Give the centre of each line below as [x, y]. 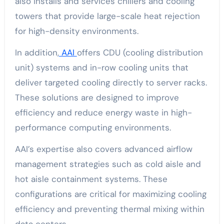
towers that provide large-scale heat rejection [107, 16]
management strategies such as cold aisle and [108, 164]
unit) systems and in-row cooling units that [101, 67]
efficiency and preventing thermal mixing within [109, 209]
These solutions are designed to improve [97, 97]
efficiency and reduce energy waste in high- [103, 112]
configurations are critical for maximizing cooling [110, 194]
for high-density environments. [76, 31]
